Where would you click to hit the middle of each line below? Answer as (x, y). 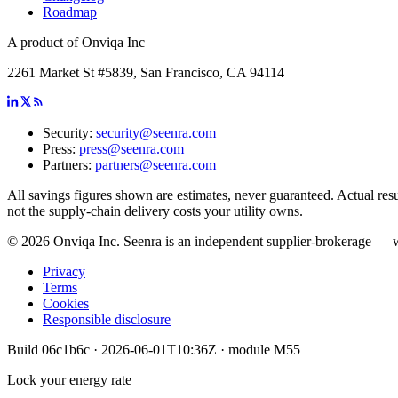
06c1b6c (66, 349)
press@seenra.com (131, 148)
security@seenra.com (156, 132)
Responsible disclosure (107, 319)
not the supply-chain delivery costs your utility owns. (155, 211)
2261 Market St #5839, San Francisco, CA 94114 (146, 72)
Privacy (64, 271)
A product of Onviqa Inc (76, 42)
